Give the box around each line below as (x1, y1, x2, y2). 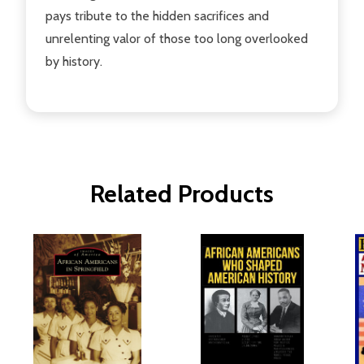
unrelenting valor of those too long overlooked (45, 30, 308, 46)
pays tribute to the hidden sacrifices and (45, 7, 269, 24)
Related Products (90, 178, 274, 209)
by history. (45, 53, 102, 69)
